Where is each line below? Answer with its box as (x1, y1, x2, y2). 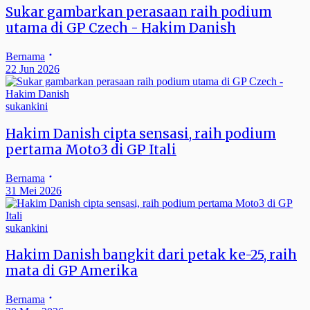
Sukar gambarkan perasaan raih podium (6, 4, 272, 21)
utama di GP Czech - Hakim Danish (6, 20, 236, 37)
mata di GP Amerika (6, 263, 138, 280)
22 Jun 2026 (6, 63, 60, 75)
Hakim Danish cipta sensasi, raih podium (6, 125, 276, 142)
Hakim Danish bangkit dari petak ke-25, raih (6, 247, 297, 264)
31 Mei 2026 (6, 184, 62, 197)
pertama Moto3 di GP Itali (6, 141, 176, 158)
